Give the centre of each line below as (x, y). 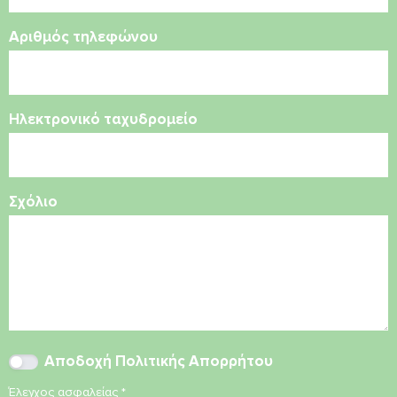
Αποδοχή (80, 362)
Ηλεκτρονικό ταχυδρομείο (103, 120)
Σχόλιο (33, 202)
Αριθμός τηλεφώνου (83, 37)
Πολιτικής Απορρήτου (194, 362)
